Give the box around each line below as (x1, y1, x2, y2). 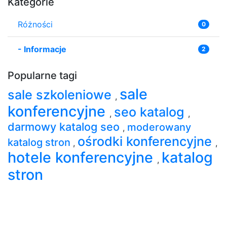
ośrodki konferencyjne (78, 133, 215, 149)
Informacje (24, 44, 66, 54)
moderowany (127, 121, 191, 133)
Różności (18, 19, 53, 29)
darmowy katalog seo (8, 120, 123, 133)
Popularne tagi (8, 69, 77, 82)
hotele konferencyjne (8, 148, 157, 166)
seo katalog (114, 104, 188, 120)
